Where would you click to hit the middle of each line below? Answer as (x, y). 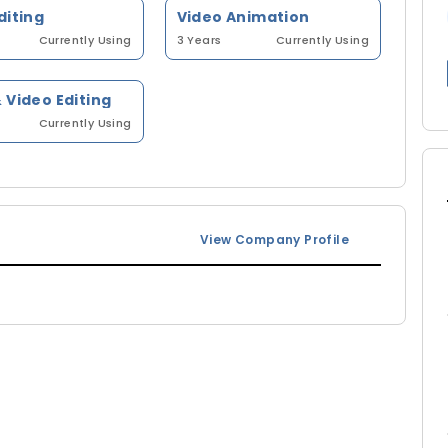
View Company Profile (274, 239)
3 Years (199, 40)
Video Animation (243, 17)
